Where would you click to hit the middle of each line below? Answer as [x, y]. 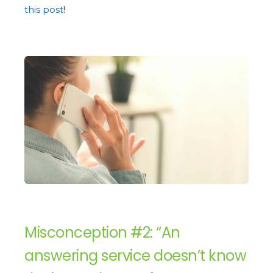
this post [44, 10]
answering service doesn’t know [135, 256]
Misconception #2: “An [102, 233]
